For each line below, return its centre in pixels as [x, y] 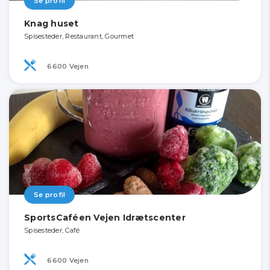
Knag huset [52, 24]
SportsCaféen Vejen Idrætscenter [105, 218]
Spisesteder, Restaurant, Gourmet [79, 36]
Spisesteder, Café [52, 231]
